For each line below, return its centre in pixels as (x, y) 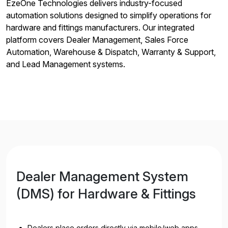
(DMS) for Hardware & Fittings (106, 193)
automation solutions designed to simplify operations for (109, 15)
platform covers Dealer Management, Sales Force (97, 39)
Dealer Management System (102, 176)
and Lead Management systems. (66, 64)
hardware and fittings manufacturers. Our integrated (100, 27)
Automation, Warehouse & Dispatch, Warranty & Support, (111, 52)
